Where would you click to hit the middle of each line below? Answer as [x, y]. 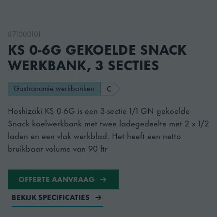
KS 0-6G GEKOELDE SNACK [97, 48]
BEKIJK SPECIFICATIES [51, 197]
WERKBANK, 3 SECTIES [84, 64]
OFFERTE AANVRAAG [56, 179]
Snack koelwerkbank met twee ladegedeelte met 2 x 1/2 [108, 122]
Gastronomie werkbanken [54, 88]
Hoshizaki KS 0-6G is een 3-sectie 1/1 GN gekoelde [99, 110]
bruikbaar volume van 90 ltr [58, 147]
